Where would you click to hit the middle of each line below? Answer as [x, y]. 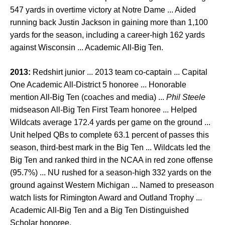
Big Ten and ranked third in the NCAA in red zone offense [111, 160]
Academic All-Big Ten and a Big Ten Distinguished [99, 210]
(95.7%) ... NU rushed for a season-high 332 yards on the [111, 173]
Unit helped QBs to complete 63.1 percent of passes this [109, 135]
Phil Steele [186, 97]
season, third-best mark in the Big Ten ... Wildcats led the [110, 148]
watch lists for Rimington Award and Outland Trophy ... [106, 198]
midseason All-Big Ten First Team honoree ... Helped [103, 110]
